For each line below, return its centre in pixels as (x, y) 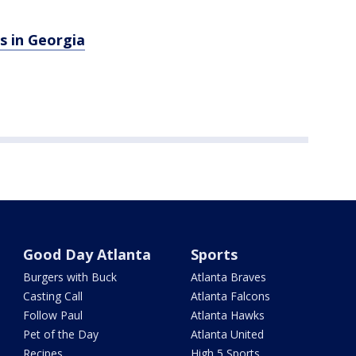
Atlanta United (227, 335)
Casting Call (53, 296)
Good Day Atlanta (87, 255)
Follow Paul (53, 315)
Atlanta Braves (228, 277)
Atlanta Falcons (230, 296)
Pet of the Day (61, 335)
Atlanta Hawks (227, 315)
